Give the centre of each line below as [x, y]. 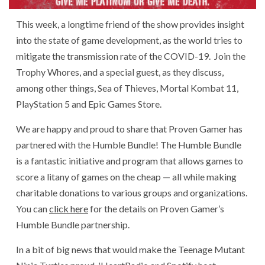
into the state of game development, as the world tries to [129, 40]
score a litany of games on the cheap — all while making [126, 177]
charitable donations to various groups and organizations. [132, 193]
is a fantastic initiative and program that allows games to [130, 161]
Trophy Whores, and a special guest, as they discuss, [120, 72]
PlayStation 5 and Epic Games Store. [89, 104]
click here [69, 209]
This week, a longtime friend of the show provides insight [130, 24]
